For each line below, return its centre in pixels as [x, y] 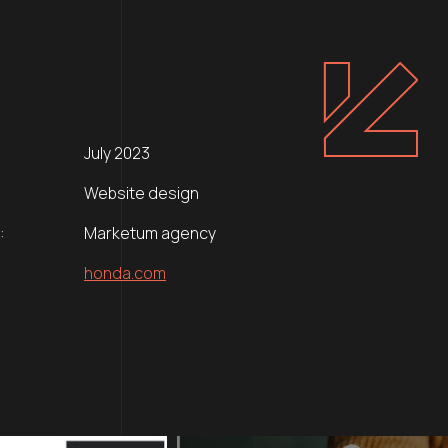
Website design [142, 193]
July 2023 [117, 153]
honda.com [125, 273]
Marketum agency [150, 233]
